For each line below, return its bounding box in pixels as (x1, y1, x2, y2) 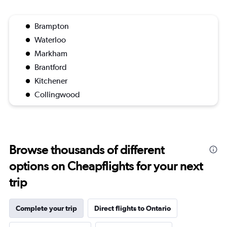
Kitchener (34, 76, 67, 86)
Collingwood (34, 90, 80, 99)
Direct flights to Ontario (94, 204, 171, 212)
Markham (34, 49, 67, 58)
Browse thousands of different (9, 142, 164, 157)
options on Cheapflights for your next (9, 159, 203, 173)
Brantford (34, 62, 67, 72)
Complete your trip (16, 204, 77, 212)
